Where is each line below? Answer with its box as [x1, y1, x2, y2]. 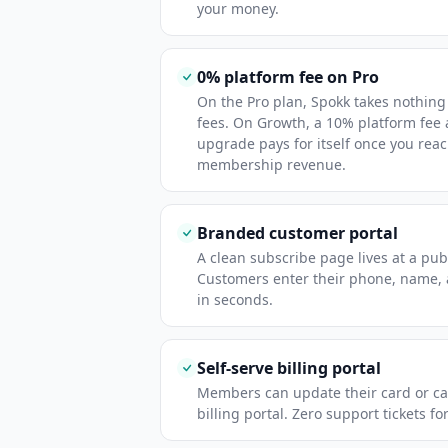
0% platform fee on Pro [197, 66, 379, 88]
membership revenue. [197, 155, 346, 174]
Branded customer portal [197, 222, 398, 244]
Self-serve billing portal [197, 357, 381, 379]
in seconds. [197, 290, 273, 309]
